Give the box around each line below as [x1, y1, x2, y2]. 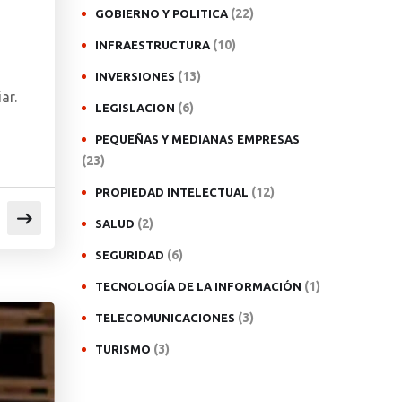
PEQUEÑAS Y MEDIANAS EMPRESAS [95, 133, 300, 145]
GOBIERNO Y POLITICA [95, 7, 228, 20]
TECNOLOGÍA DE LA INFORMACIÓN [95, 280, 301, 293]
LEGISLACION [95, 101, 175, 114]
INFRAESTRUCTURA [95, 39, 210, 51]
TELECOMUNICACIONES [95, 311, 235, 324]
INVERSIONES [95, 70, 175, 83]
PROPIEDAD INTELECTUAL [95, 186, 249, 198]
